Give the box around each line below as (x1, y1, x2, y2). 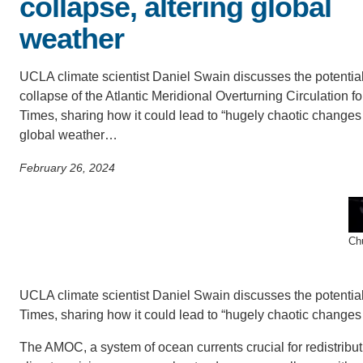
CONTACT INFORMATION (120, 36, 258, 49)
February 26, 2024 (19, 160, 115, 174)
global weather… (19, 127, 117, 142)
